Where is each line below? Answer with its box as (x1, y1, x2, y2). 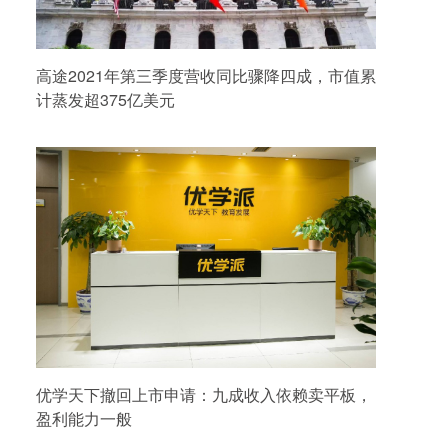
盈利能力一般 (36, 407, 132, 431)
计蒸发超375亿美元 (36, 87, 175, 111)
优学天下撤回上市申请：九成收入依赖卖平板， (36, 383, 372, 407)
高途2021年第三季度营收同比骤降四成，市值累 (36, 63, 376, 87)
